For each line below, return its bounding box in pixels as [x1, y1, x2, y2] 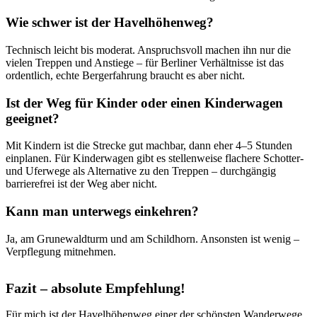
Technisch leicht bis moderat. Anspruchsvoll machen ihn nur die [6, 43, 291, 56]
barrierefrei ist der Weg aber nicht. [6, 178, 157, 190]
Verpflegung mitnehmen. [6, 245, 116, 258]
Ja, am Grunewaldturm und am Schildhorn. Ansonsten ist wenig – [6, 232, 299, 245]
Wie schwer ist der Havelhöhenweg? [6, 15, 214, 30]
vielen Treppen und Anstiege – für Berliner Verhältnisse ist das [6, 56, 284, 69]
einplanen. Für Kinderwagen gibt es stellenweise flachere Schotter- [6, 152, 304, 165]
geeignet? [6, 110, 59, 126]
